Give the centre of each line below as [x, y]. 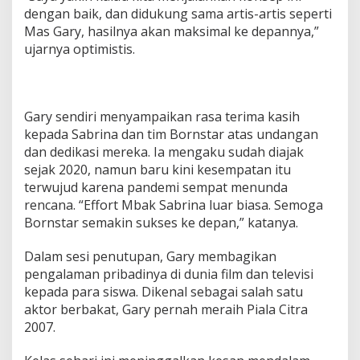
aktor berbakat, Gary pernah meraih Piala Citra [166, 309]
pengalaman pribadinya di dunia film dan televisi [169, 274]
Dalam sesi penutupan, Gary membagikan [150, 256]
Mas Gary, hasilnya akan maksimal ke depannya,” [172, 31]
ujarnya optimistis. [80, 49]
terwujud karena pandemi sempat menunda [156, 187]
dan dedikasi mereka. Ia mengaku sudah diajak [164, 151]
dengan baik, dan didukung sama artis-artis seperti [178, 13]
